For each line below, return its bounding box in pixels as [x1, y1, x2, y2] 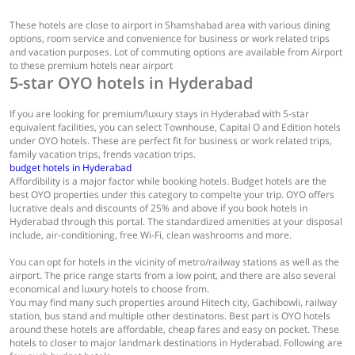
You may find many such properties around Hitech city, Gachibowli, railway [10, 296, 337, 309]
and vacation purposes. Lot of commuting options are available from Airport [10, 45, 342, 59]
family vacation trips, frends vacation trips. [10, 147, 196, 161]
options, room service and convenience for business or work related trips [10, 32, 330, 45]
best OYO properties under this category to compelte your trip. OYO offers [10, 188, 334, 201]
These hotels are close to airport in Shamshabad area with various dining [10, 18, 330, 32]
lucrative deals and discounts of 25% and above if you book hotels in [10, 201, 307, 215]
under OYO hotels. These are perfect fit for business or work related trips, [10, 134, 332, 147]
